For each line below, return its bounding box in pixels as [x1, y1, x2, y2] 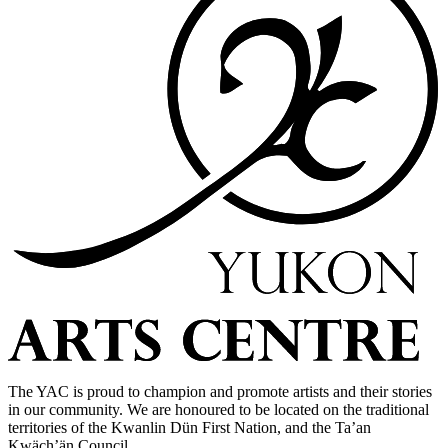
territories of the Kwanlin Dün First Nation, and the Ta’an [8, 419, 371, 437]
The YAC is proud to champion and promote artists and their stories [8, 383, 432, 401]
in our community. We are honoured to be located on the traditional [8, 401, 429, 419]
